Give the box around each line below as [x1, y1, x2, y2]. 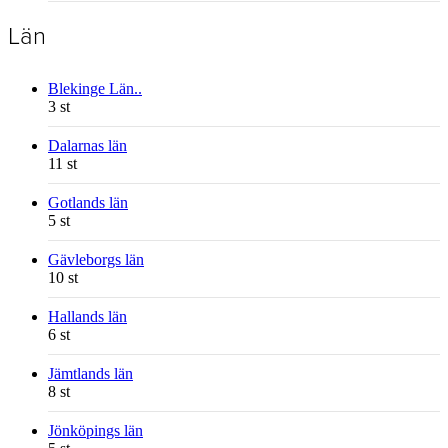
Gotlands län [48, 194, 128, 212]
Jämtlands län [48, 365, 133, 383]
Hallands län [48, 308, 127, 326]
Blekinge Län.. [48, 80, 142, 98]
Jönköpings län [48, 422, 143, 440]
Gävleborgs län [48, 251, 144, 269]
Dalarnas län [48, 137, 127, 155]
